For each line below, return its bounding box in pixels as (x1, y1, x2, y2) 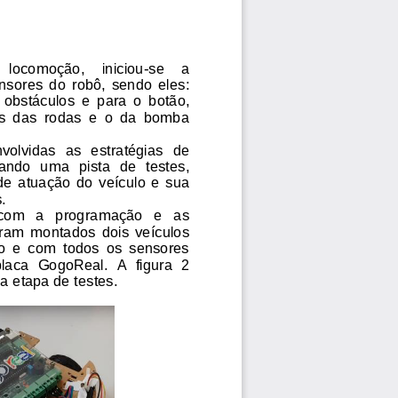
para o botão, (97, 91, 194, 108)
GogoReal (37, 254, 105, 272)
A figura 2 (116, 254, 193, 272)
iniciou (101, 58, 144, 76)
